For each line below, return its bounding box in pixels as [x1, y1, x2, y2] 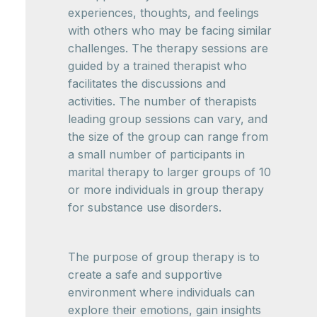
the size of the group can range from [68, 129, 268, 144]
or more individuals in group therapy [68, 183, 264, 197]
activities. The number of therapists [68, 94, 257, 108]
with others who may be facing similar [68, 23, 272, 38]
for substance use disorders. [68, 200, 221, 214]
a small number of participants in [68, 147, 245, 161]
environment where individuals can [68, 285, 255, 299]
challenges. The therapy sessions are [68, 41, 268, 55]
